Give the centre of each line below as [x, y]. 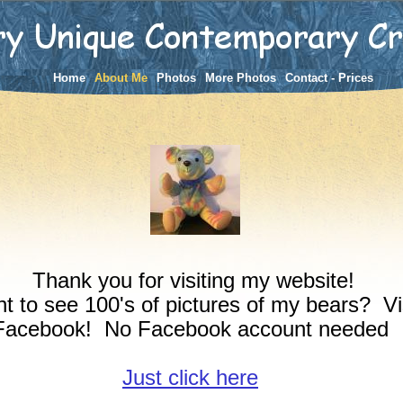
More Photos [241, 78]
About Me [121, 78]
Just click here [190, 377]
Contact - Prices [329, 78]
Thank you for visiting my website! [193, 280]
